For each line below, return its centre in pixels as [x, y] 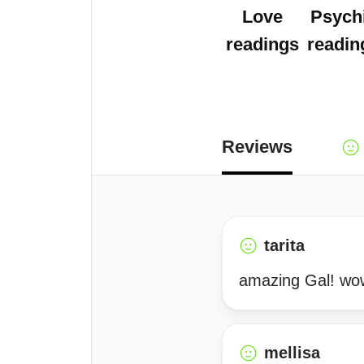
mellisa [292, 353]
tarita [284, 245]
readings [262, 44]
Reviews [257, 147]
